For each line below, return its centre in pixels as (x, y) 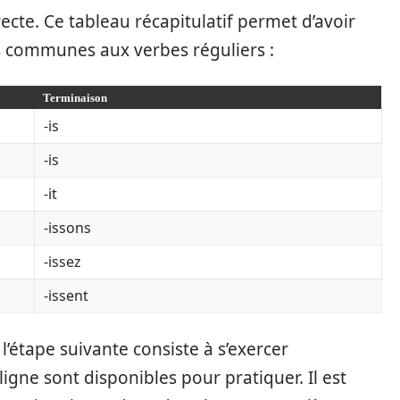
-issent (66, 295)
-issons (67, 227)
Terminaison (75, 97)
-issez (62, 261)
